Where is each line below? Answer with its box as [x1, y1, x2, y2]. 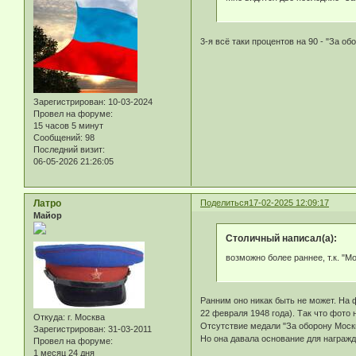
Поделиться [200, 198, 250, 208]
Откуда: [33, 311, 65, 322]
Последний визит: [33, 145, 105, 155]
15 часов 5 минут [33, 121, 103, 131]
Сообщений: [33, 133, 83, 143]
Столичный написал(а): [225, 233, 337, 245]
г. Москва [65, 311, 105, 322]
